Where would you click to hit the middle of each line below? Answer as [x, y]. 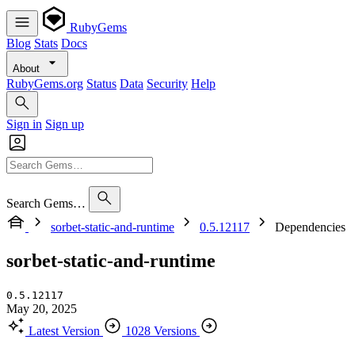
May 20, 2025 [42, 308]
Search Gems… [46, 203]
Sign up [65, 124]
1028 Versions [161, 330]
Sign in [24, 124]
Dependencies [310, 227]
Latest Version [64, 330]
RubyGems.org [45, 84]
